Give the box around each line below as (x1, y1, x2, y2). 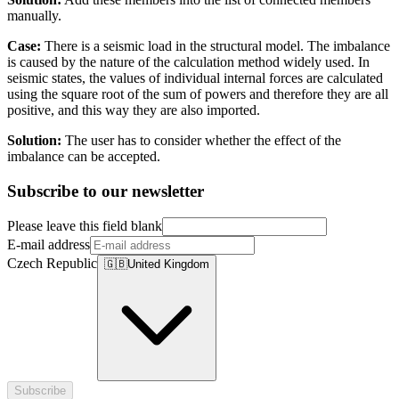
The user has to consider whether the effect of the (61, 132, 341, 148)
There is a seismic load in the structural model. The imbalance (45, 37, 390, 53)
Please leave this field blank (7, 218, 162, 234)
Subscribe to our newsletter (7, 181, 204, 200)
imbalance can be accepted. (7, 148, 160, 164)
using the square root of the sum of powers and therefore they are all (7, 85, 388, 102)
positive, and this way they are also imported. (7, 102, 260, 118)
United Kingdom (127, 257, 209, 272)
